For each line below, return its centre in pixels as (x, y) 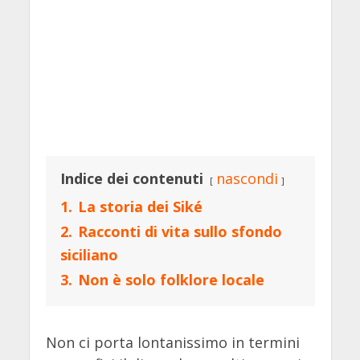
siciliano (89, 255)
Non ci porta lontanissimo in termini (172, 343)
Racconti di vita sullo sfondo (180, 232)
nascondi (247, 179)
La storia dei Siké (140, 207)
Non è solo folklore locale (171, 280)
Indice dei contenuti (131, 179)
